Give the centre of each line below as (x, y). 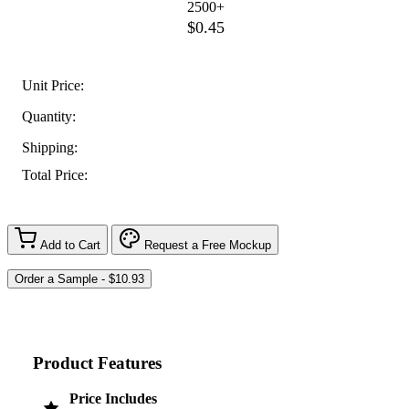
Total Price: (55, 175)
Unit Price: (53, 85)
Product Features (97, 362)
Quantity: (49, 116)
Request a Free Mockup (208, 245)
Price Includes (113, 399)
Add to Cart (70, 245)
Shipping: (50, 147)
